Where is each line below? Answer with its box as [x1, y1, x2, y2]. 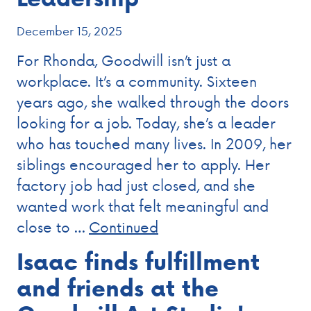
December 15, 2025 [17, 22, 122, 39]
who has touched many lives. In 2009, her [17, 133, 292, 153]
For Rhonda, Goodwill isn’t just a [17, 50, 230, 70]
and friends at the [17, 272, 219, 304]
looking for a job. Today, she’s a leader [17, 112, 276, 133]
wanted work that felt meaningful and [17, 196, 269, 216]
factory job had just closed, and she [17, 175, 255, 195]
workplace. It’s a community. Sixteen [17, 71, 257, 91]
